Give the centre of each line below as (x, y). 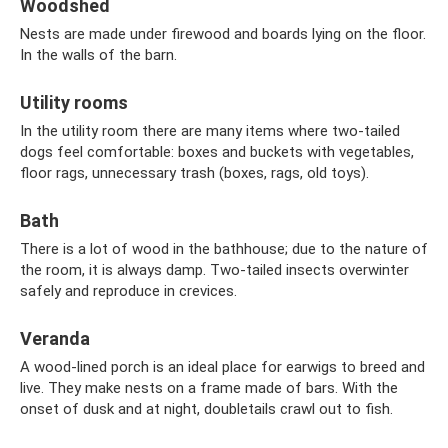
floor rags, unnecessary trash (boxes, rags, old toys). (194, 173)
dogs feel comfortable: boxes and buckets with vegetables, (217, 152)
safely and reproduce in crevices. (128, 291)
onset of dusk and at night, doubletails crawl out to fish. (206, 409)
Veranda (55, 338)
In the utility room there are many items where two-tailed (210, 131)
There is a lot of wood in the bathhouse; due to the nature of (224, 249)
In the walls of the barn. (98, 55)
